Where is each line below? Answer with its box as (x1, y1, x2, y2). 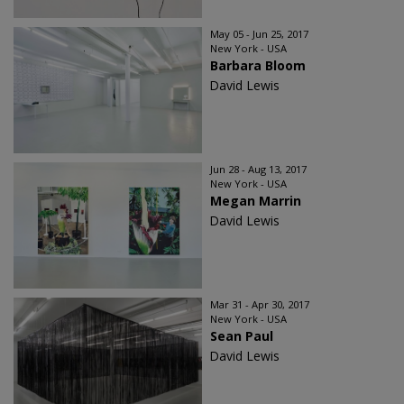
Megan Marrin (210, 191, 301, 209)
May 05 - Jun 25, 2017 (210, 26, 308, 41)
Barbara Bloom (210, 56, 306, 74)
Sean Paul (210, 326, 273, 344)
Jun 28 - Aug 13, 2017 (210, 161, 307, 176)
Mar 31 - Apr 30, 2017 (210, 297, 309, 311)
